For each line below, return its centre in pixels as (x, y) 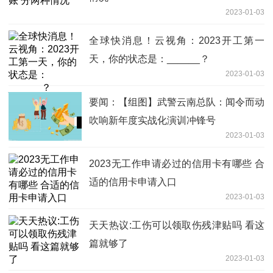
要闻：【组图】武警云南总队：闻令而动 (177, 102)
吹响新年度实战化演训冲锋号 (152, 121)
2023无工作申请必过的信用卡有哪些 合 (177, 164)
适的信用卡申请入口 (133, 182)
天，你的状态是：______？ (149, 59)
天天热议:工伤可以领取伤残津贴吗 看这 (177, 225)
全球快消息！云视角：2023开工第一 (177, 41)
